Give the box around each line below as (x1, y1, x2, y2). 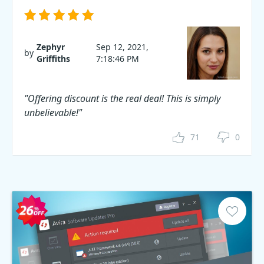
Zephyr (37, 41, 65, 52)
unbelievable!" (24, 106, 82, 119)
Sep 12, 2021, (96, 41, 149, 52)
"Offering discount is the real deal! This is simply (24, 92, 220, 105)
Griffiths (37, 53, 70, 64)
